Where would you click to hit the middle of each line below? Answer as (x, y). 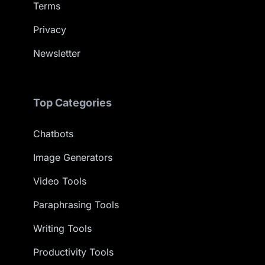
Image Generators (73, 157)
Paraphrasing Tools (76, 204)
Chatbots (53, 133)
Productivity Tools (73, 252)
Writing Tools (62, 228)
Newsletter (57, 53)
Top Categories (72, 102)
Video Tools (60, 181)
